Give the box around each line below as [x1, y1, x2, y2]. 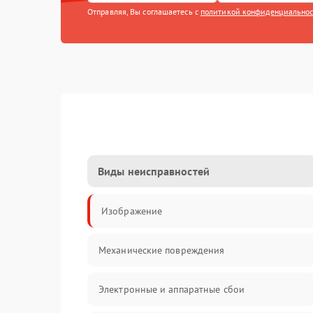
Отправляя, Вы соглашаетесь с [87, 6, 201, 17]
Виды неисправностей [98, 164, 210, 178]
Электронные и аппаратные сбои [99, 283, 245, 296]
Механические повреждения [99, 244, 225, 256]
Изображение [101, 205, 163, 217]
